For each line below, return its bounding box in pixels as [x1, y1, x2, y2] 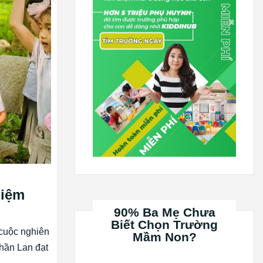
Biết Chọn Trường [111, 217, 218, 231]
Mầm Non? [132, 230, 197, 244]
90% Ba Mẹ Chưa [113, 205, 215, 219]
